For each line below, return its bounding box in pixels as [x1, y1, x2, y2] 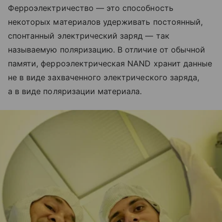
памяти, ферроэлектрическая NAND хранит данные [8, 58, 213, 69]
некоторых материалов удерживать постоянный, [8, 17, 203, 27]
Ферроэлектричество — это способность [8, 3, 173, 13]
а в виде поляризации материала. [8, 86, 142, 97]
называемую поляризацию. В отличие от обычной [8, 45, 206, 55]
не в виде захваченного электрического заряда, [8, 72, 200, 83]
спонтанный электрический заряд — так [8, 31, 169, 41]
